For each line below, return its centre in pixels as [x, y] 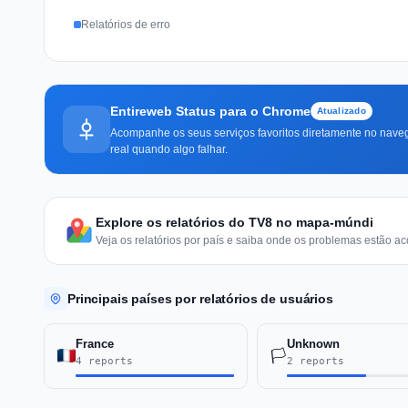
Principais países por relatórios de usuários [200, 298]
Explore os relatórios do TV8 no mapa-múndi [235, 222]
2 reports [315, 361]
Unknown [313, 343]
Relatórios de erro [126, 24]
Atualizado [342, 110]
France [95, 343]
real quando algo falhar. [169, 149]
